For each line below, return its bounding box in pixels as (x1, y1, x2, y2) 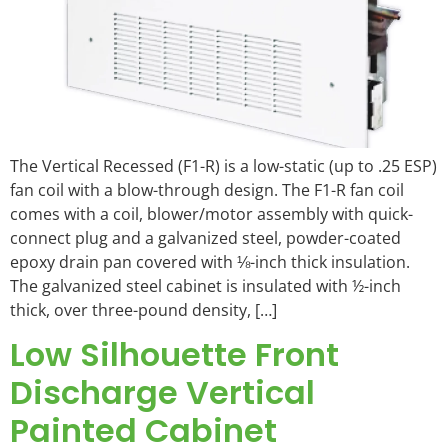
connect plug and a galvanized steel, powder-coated (10, 226, 401, 249)
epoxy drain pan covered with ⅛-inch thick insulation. (10, 250, 410, 273)
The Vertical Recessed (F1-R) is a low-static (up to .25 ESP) (10, 154, 437, 177)
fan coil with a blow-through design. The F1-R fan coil (10, 178, 404, 201)
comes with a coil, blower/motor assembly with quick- (10, 202, 413, 225)
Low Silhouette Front (10, 331, 339, 377)
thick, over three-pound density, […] (10, 298, 277, 321)
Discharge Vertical (10, 369, 315, 415)
